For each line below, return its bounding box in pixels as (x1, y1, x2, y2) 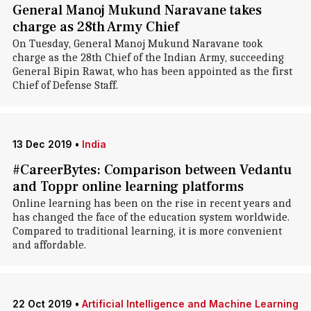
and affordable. (12, 239, 86, 251)
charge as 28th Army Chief (12, 18, 179, 36)
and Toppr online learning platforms (12, 178, 244, 196)
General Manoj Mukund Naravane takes (12, 1, 262, 19)
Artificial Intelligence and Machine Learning (81, 298, 299, 310)
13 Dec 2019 (12, 138, 72, 150)
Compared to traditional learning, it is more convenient (12, 225, 282, 237)
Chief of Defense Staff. (12, 79, 118, 92)
